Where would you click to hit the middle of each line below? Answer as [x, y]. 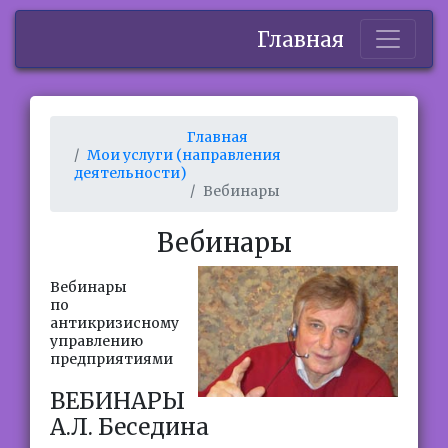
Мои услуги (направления [184, 155]
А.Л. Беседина [129, 427]
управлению [96, 341]
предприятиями [111, 359]
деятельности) [130, 173]
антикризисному [114, 323]
